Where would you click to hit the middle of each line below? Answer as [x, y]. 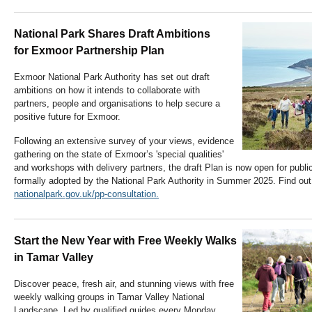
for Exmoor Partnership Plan [91, 51]
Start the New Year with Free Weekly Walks [125, 241]
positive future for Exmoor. [67, 117]
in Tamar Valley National [155, 297]
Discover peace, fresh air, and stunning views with [116, 284]
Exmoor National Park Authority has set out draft [112, 77]
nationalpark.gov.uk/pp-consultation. [86, 194]
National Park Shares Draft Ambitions [112, 34]
